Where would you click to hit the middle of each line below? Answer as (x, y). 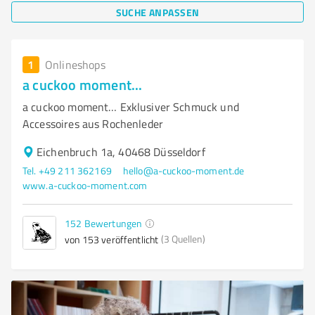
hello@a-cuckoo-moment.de (184, 171)
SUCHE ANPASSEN (157, 12)
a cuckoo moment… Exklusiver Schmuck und (131, 107)
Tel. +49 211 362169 (67, 171)
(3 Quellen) (184, 239)
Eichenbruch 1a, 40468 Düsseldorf (121, 152)
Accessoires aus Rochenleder (93, 124)
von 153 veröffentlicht (112, 239)
